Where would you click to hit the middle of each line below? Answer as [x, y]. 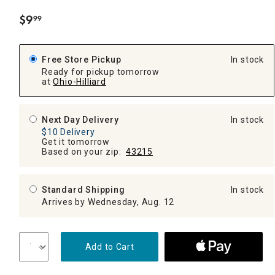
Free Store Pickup [82, 59]
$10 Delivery [68, 132]
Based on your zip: [84, 151]
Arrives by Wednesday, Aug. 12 [108, 202]
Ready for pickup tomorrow [101, 72]
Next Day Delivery [80, 119]
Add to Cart [110, 246]
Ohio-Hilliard [79, 81]
